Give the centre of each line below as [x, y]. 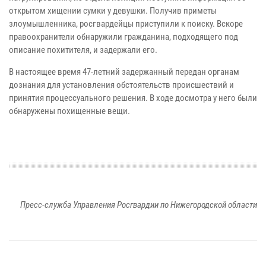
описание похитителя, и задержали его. [83, 50]
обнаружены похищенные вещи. [69, 111]
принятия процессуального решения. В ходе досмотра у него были [133, 98]
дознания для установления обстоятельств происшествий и [121, 85]
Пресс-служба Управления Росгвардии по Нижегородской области [139, 205]
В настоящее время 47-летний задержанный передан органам [124, 72]
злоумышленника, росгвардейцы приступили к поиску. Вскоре [126, 24]
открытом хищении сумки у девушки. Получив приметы [113, 11]
